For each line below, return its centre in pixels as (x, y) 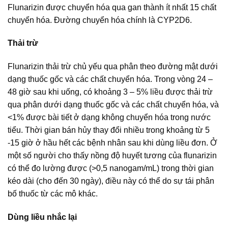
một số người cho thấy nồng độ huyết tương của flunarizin (112, 156)
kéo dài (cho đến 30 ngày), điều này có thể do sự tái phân (111, 181)
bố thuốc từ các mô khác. (53, 194)
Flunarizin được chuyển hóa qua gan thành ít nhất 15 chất (112, 7)
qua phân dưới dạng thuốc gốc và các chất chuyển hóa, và (113, 105)
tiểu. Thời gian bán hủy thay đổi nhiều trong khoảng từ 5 (109, 130)
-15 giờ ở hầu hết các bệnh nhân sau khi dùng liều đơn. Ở (112, 143)
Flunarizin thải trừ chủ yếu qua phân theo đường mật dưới (113, 67)
